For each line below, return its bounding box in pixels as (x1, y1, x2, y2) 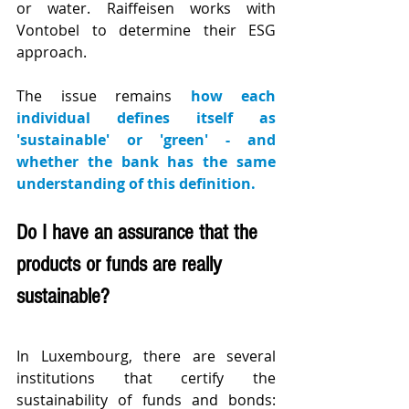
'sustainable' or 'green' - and (16, 129, 276, 150)
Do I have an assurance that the (16, 219, 263, 245)
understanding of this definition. (16, 173, 256, 194)
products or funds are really (16, 251, 227, 277)
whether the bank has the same (16, 151, 276, 172)
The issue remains (16, 85, 191, 106)
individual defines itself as (16, 107, 276, 128)
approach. (16, 41, 87, 62)
